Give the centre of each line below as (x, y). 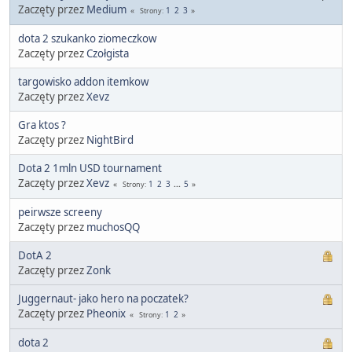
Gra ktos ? (42, 125)
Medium (106, 9)
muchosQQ (113, 227)
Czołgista (108, 53)
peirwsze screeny (60, 212)
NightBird (110, 139)
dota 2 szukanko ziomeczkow (87, 38)
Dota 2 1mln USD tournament (90, 168)
